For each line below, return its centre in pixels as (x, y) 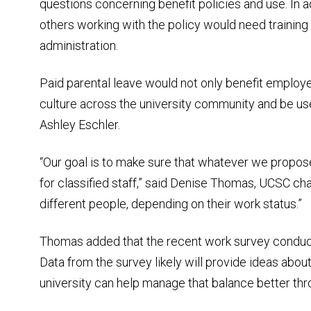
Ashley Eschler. (80, 124)
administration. (79, 45)
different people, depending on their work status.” (171, 203)
